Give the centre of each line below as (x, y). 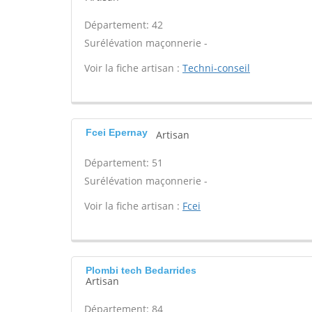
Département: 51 (124, 163)
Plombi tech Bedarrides (141, 270)
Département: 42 (124, 25)
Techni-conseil (216, 68)
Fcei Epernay (117, 132)
